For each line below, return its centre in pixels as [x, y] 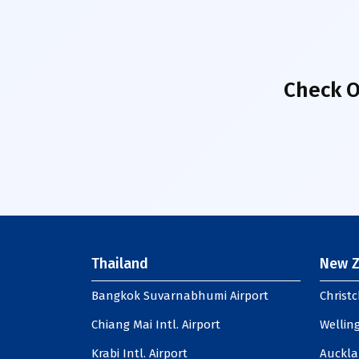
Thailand [120, 264]
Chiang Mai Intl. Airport [156, 325]
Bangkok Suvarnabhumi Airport [180, 296]
